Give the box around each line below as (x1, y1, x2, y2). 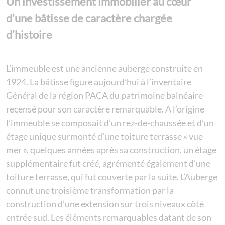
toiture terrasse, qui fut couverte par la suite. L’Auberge (6, 171, 217, 182)
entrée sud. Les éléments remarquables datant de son (6, 211, 211, 223)
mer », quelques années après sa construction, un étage (6, 144, 216, 155)
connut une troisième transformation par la (6, 184, 174, 196)
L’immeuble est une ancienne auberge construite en (6, 62, 203, 74)
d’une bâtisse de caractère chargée (6, 11, 172, 25)
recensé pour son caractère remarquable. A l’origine (6, 103, 204, 115)
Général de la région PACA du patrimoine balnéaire (6, 89, 203, 101)
